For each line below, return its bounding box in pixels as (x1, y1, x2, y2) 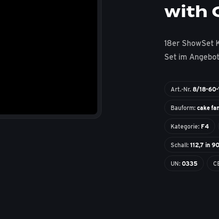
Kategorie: (171, 123, 201, 130)
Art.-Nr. (171, 86, 193, 93)
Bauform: (171, 104, 197, 111)
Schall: (171, 141, 191, 149)
